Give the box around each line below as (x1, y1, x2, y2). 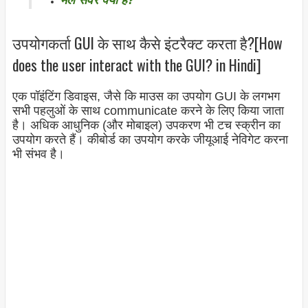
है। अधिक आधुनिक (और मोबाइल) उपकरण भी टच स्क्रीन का (12, 118, 280, 133)
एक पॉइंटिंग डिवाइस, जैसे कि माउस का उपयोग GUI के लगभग (12, 89, 280, 104)
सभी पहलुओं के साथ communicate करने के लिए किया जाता (12, 104, 284, 118)
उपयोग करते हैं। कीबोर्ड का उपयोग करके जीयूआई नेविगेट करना (12, 133, 288, 147)
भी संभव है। (12, 147, 65, 162)
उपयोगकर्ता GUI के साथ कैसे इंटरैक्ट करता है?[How (12, 31, 283, 54)
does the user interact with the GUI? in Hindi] (12, 53, 261, 76)
